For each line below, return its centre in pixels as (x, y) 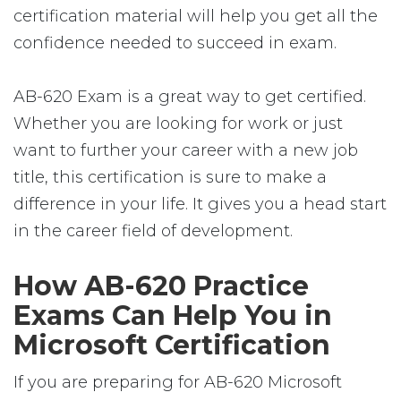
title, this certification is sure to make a (170, 177)
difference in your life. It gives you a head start (200, 204)
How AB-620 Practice (161, 286)
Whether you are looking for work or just (178, 124)
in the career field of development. (153, 231)
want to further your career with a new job (186, 150)
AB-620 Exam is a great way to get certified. (190, 97)
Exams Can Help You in (173, 316)
